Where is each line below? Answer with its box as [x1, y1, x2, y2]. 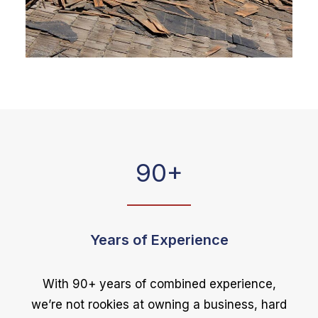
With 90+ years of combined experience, [42, 277, 276, 291]
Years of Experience [89, 231, 229, 248]
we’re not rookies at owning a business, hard [31, 297, 287, 312]
